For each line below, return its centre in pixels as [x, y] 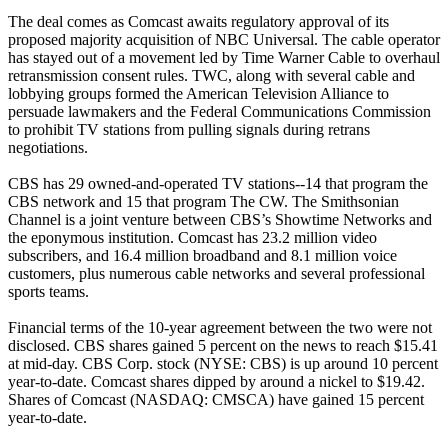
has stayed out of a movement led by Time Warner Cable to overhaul [224, 57]
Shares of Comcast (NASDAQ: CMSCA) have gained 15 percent [216, 399]
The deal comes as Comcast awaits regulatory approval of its [198, 21]
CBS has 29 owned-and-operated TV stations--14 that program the [218, 183]
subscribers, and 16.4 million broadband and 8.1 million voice [202, 255]
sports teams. [48, 291]
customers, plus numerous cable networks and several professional [216, 273]
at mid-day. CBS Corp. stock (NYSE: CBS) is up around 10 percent [223, 363]
